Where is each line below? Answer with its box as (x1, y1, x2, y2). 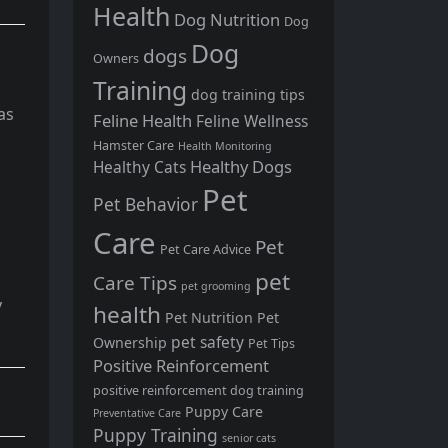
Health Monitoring (178, 138, 272, 153)
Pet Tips (248, 334, 295, 352)
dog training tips (191, 84, 305, 104)
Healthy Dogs (190, 154, 292, 178)
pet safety (171, 330, 244, 353)
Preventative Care (93, 405, 181, 420)
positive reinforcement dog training (93, 381, 304, 399)
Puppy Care (185, 401, 263, 421)
